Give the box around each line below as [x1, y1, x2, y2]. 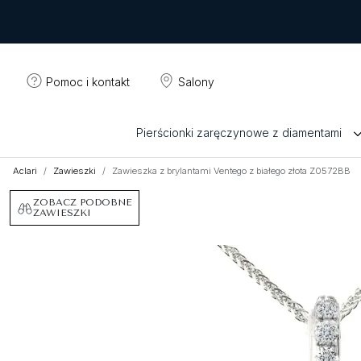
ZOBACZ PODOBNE [33, 197, 132, 208]
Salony [178, 74, 214, 89]
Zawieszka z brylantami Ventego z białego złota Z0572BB [112, 165, 351, 176]
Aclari [13, 165, 37, 176]
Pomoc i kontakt [46, 74, 130, 89]
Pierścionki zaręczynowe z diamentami [136, 126, 342, 139]
